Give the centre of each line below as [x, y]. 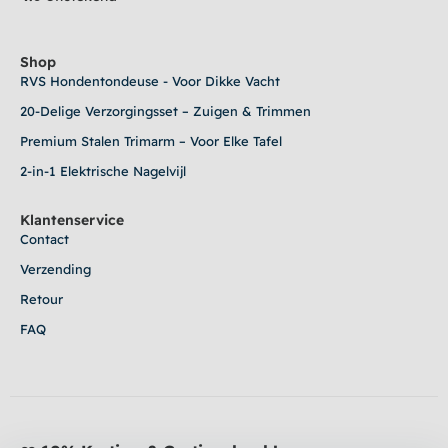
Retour [41, 299]
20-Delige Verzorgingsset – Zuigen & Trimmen [165, 111]
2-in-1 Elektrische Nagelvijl [103, 171]
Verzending [55, 269]
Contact [44, 239]
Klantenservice [72, 220]
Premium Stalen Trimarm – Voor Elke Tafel [151, 141]
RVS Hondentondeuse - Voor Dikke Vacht [150, 81]
